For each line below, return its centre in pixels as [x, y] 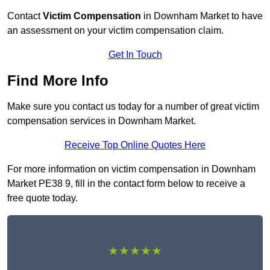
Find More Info [58, 81]
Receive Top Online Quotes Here [135, 145]
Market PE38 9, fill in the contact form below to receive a [126, 184]
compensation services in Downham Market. [102, 121]
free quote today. [42, 198]
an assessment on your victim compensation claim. [115, 31]
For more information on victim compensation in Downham [131, 169]
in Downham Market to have [202, 16]
